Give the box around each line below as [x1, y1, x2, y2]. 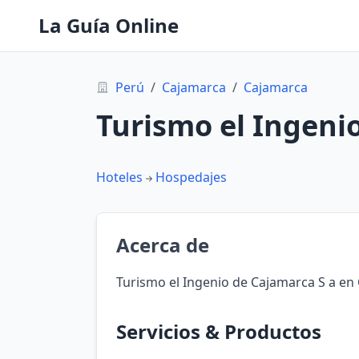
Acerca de [116, 232, 209, 258]
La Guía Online [38, 12, 179, 38]
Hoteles [96, 168, 143, 186]
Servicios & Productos [116, 318, 321, 345]
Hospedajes [155, 168, 227, 186]
